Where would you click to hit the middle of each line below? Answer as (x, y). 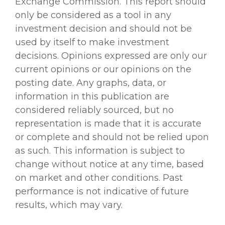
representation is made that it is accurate (108, 123)
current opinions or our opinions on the (103, 69)
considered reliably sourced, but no (94, 110)
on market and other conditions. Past (99, 178)
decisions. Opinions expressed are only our (111, 55)
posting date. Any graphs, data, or (91, 83)
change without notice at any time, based (109, 164)
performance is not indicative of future (102, 191)
